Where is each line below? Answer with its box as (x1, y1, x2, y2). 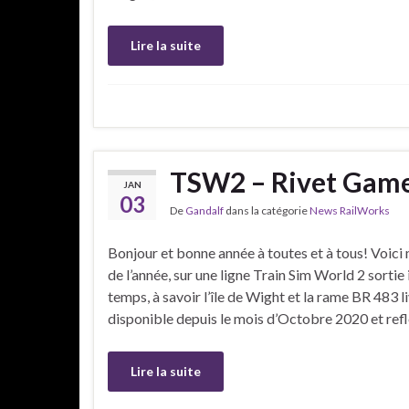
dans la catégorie (224, 203, 309, 217)
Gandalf (185, 203, 224, 217)
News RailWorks (309, 203, 390, 217)
